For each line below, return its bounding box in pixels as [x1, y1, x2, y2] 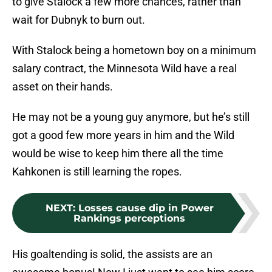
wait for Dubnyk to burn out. [12, 13, 145, 27]
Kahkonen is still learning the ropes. [12, 165, 182, 178]
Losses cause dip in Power [78, 202, 214, 214]
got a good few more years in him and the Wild [12, 129, 234, 142]
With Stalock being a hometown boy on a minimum [12, 44, 256, 57]
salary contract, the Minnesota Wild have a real [12, 62, 237, 75]
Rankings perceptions [73, 212, 185, 225]
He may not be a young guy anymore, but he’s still [12, 110, 250, 124]
